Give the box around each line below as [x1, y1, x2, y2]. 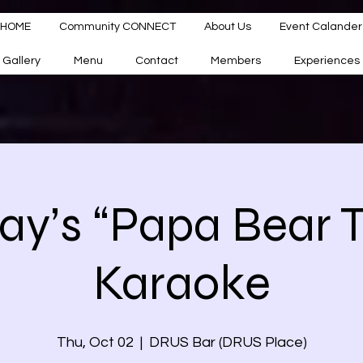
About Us [203, 21, 251, 32]
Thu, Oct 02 [56, 335, 134, 350]
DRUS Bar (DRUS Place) [148, 335, 307, 350]
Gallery [2, 55, 41, 66]
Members [211, 55, 262, 66]
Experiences [293, 55, 360, 66]
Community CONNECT [59, 21, 177, 32]
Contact [135, 55, 179, 66]
